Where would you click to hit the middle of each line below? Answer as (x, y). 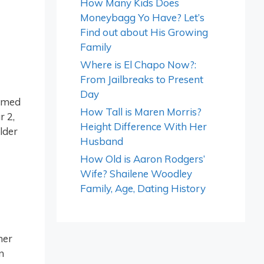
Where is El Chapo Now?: (138, 65)
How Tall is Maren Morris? (141, 112)
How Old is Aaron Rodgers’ (143, 159)
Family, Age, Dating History (143, 188)
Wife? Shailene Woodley (136, 174)
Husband (102, 141)
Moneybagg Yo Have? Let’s (142, 17)
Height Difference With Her (143, 126)
